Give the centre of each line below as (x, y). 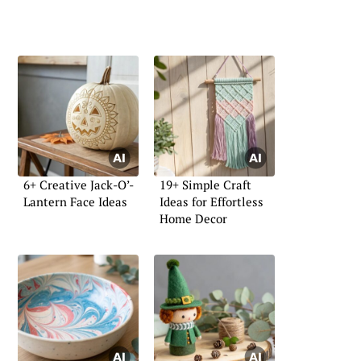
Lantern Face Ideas (75, 201)
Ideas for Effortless (212, 201)
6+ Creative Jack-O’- (79, 184)
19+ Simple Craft (205, 184)
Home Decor (193, 218)
